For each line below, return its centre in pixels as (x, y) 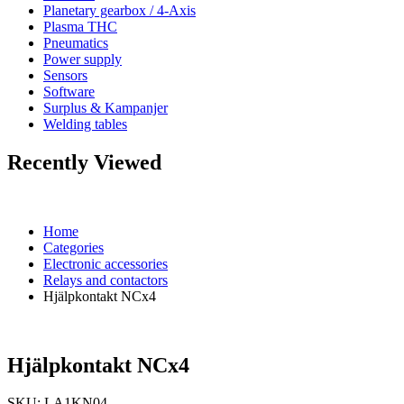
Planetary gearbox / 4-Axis (119, 10)
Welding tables (85, 124)
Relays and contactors (106, 280)
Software (69, 91)
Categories (73, 247)
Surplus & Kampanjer (106, 107)
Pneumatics (76, 42)
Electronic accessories (106, 263)
